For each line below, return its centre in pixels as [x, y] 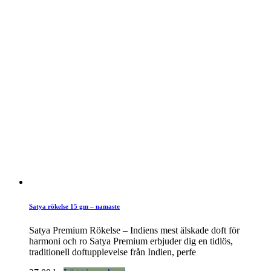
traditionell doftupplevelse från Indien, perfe [113, 252]
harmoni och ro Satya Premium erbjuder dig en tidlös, [131, 241]
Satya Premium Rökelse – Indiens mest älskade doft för [134, 230]
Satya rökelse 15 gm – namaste [74, 207]
